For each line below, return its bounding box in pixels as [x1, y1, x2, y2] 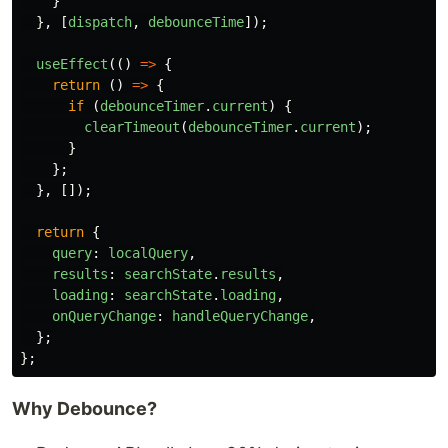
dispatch [68, 14, 132, 30]
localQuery [108, 245, 188, 261]
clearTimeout [84, 119, 180, 135]
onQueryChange [52, 308, 156, 324]
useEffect [36, 56, 108, 72]
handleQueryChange [172, 308, 308, 324]
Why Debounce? [12, 398, 157, 419]
